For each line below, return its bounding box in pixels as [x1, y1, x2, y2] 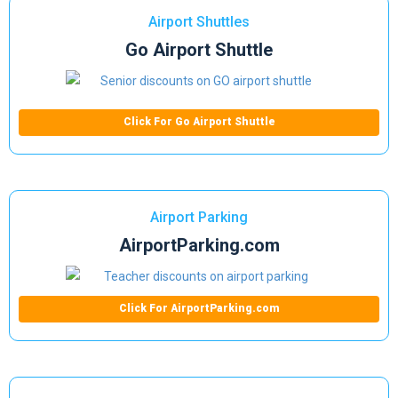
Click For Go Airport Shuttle [123, 115, 275, 128]
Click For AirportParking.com [118, 302, 280, 315]
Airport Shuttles [148, 12, 250, 30]
